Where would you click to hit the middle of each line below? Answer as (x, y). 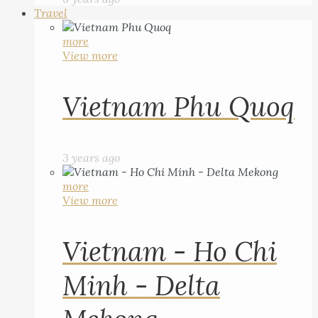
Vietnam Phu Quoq (179, 106)
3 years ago (91, 158)
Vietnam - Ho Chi (170, 251)
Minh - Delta (141, 285)
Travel (51, 13)
